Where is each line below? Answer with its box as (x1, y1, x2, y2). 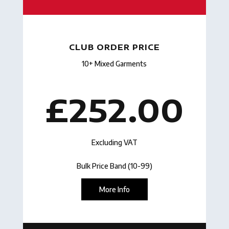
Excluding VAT (91, 138, 138, 147)
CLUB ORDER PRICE (68, 42, 160, 52)
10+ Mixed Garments (82, 59, 147, 68)
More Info (99, 185, 130, 194)
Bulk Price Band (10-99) (76, 162, 152, 171)
